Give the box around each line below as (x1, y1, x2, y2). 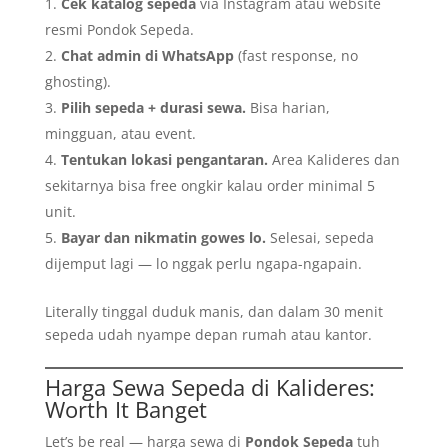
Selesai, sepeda (265, 228, 374, 247)
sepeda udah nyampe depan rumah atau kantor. (44, 325, 372, 344)
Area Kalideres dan (267, 150, 400, 169)
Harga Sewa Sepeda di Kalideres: (44, 372, 375, 402)
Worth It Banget (44, 394, 207, 424)
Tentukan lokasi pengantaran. (60, 150, 268, 169)
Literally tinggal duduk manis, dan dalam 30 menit (44, 302, 383, 321)
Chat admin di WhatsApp (60, 46, 234, 65)
